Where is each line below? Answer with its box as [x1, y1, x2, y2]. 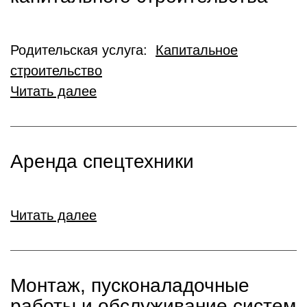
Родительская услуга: [10, 42, 156, 58]
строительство [10, 63, 102, 78]
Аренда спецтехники [10, 151, 194, 172]
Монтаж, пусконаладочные [10, 275, 249, 296]
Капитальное [156, 42, 238, 58]
